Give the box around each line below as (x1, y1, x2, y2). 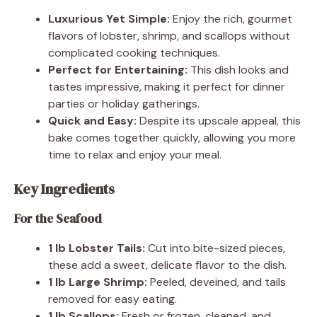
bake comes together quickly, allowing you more (48, 129, 296, 145)
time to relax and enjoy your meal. (48, 146, 221, 162)
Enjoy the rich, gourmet (170, 11, 292, 26)
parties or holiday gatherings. (48, 96, 200, 111)
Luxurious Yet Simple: (48, 11, 170, 26)
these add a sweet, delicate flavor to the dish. (48, 257, 287, 272)
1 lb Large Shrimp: (48, 274, 147, 289)
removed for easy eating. (48, 291, 177, 306)
